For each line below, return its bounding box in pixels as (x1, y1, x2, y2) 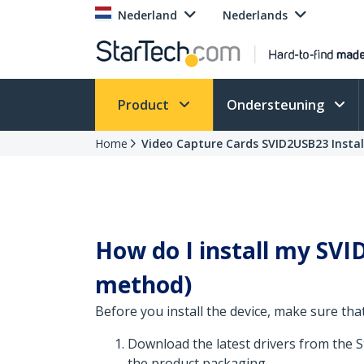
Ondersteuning (227, 96, 327, 114)
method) (95, 269, 192, 300)
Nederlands (223, 7, 288, 23)
